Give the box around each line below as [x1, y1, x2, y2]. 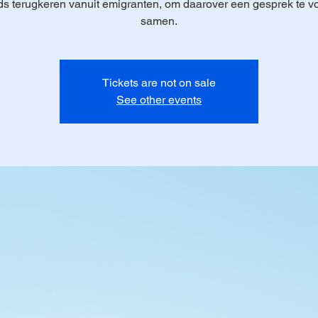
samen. [141, 13, 177, 28]
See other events [116, 92, 202, 106]
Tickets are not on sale [102, 75, 216, 89]
